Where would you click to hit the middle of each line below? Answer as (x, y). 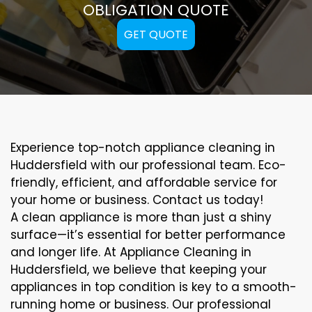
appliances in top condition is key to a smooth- (154, 287)
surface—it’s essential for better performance (148, 234)
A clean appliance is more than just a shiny (141, 217)
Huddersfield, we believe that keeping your (139, 269)
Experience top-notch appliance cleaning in (143, 147)
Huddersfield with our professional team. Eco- (148, 165)
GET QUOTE (156, 34)
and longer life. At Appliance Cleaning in (131, 252)
